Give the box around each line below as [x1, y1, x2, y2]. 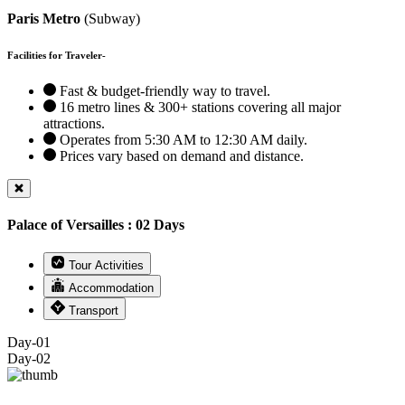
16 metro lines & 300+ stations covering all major [56, 99, 341, 115]
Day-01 [7, 334, 51, 351]
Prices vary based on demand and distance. [56, 147, 304, 164]
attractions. [43, 115, 105, 131]
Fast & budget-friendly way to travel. [56, 82, 270, 99]
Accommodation [69, 281, 154, 296]
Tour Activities [69, 259, 144, 273]
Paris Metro [7, 10, 80, 26]
